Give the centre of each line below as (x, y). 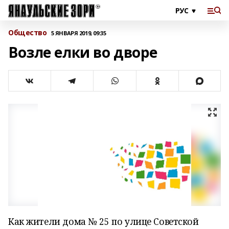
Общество (28, 32)
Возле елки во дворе (83, 52)
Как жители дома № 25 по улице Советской (104, 221)
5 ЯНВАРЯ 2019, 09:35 (78, 33)
